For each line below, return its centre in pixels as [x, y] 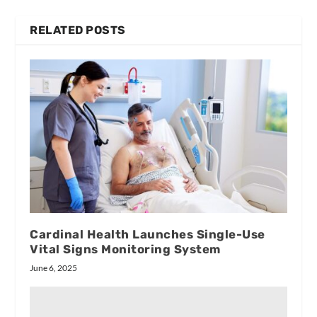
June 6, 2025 [54, 268]
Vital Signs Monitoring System [125, 249]
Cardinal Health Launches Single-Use [148, 235]
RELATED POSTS [78, 30]
